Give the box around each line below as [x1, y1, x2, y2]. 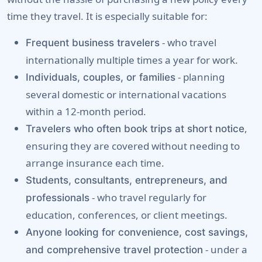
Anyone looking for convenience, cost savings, [26, 226, 248, 238]
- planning [175, 70, 225, 84]
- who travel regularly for [89, 190, 206, 204]
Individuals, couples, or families [26, 71, 175, 83]
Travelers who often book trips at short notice [26, 122, 244, 135]
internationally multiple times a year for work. [26, 53, 238, 67]
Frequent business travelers [26, 36, 160, 49]
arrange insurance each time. [26, 156, 164, 170]
